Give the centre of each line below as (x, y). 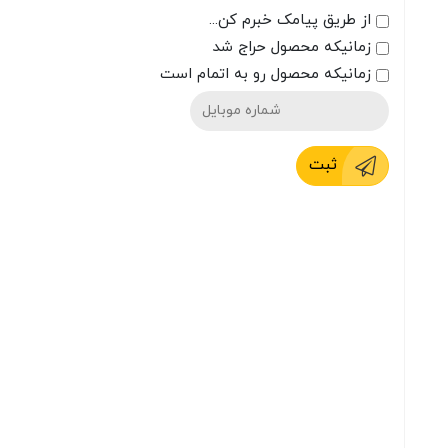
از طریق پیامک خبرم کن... (290, 20)
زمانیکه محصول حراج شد (294, 47)
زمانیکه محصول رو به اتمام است (268, 74)
